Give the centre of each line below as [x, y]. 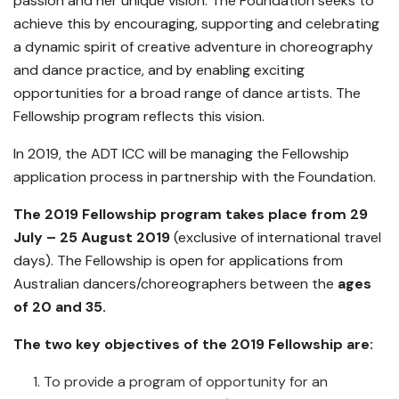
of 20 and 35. [60, 307]
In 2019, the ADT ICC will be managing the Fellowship [181, 154]
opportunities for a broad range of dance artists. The [187, 94]
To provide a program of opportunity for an [186, 382]
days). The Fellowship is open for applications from [178, 261]
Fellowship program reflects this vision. [139, 117]
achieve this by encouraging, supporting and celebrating [196, 24]
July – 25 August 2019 [92, 238]
